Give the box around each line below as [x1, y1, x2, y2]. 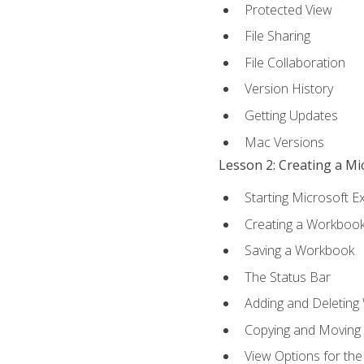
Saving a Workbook [244, 241, 354, 260]
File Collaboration [244, 53, 345, 71]
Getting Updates [244, 106, 338, 124]
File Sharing [244, 27, 310, 45]
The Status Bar [244, 267, 331, 286]
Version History [244, 80, 333, 98]
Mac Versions [244, 132, 324, 151]
